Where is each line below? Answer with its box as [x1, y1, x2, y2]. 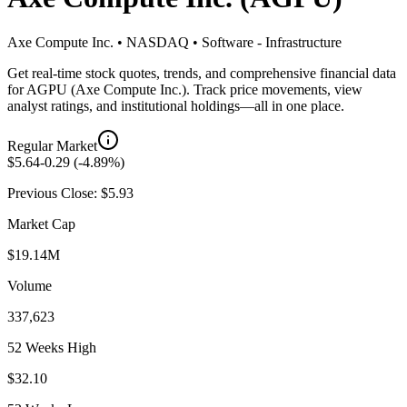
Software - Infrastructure [202, 34, 342, 50]
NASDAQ [126, 34, 189, 50]
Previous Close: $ [7, 184, 108, 201]
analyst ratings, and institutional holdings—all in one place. [7, 97, 344, 114]
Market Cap [7, 215, 75, 232]
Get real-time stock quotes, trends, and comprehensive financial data [7, 65, 396, 81]
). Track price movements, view [182, 81, 362, 97]
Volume [7, 277, 52, 293]
